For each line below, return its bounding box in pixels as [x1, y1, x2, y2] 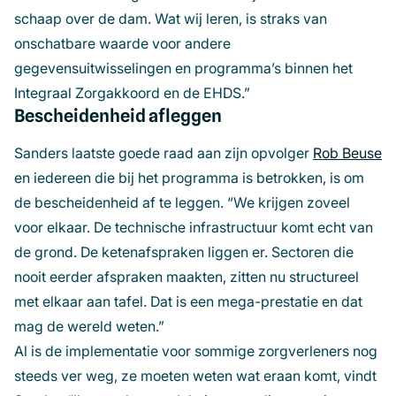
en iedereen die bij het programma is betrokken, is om [14, 169, 364, 187]
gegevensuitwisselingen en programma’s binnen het [14, 59, 353, 78]
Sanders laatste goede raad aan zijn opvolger [14, 144, 313, 163]
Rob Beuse [313, 144, 382, 163]
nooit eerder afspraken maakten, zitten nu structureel [14, 268, 359, 286]
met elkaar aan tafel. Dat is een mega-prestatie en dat [14, 293, 362, 311]
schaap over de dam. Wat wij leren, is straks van [14, 10, 327, 28]
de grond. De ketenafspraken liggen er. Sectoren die [14, 243, 354, 262]
